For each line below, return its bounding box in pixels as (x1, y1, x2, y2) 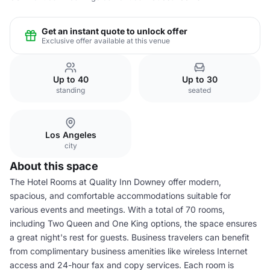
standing (56, 86, 85, 95)
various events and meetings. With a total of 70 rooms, (10, 204, 225, 215)
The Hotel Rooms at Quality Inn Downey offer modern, (10, 177, 221, 187)
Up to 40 (52, 74, 89, 84)
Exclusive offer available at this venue (42, 36, 170, 45)
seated (188, 86, 211, 95)
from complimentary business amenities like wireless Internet (10, 246, 248, 256)
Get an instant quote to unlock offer (42, 25, 187, 36)
